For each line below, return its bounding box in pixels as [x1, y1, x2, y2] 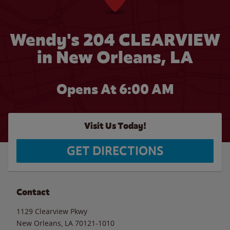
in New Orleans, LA [37, 46, 193, 68]
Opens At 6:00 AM [56, 81, 174, 98]
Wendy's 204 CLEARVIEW [10, 29, 220, 51]
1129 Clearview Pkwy [16, 206, 87, 216]
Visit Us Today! [84, 121, 146, 131]
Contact [16, 186, 50, 198]
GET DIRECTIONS [67, 143, 163, 159]
